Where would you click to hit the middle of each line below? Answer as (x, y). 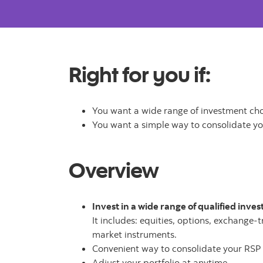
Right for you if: (139, 74)
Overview (114, 170)
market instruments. (134, 235)
